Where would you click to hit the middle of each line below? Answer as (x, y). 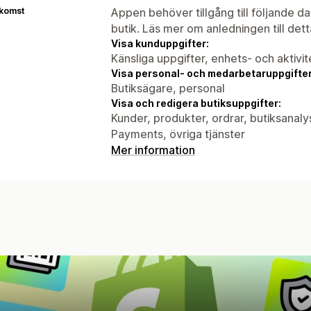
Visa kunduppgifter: (160, 43)
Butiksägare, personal (168, 88)
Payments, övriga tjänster (178, 134)
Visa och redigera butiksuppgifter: (196, 103)
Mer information (153, 150)
